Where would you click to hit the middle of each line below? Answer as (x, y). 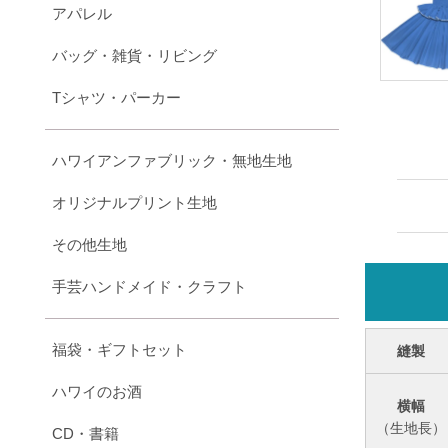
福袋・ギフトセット (119, 349)
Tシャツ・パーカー (116, 97)
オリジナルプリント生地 (134, 202)
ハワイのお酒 (96, 391)
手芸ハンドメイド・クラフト (149, 286)
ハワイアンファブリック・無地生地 (171, 160)
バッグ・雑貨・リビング (134, 55)
